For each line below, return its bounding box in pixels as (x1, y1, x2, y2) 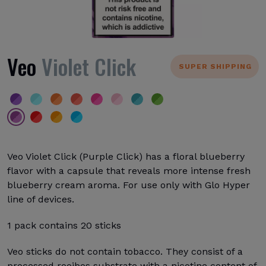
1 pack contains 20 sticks (7, 220, 121, 231)
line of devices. (7, 194, 74, 205)
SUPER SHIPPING (179, 62, 252, 71)
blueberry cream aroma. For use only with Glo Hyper (7, 179, 250, 191)
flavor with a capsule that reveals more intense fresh (7, 165, 251, 176)
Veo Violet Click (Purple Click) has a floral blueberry (7, 151, 245, 162)
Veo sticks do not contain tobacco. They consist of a (7, 246, 243, 257)
